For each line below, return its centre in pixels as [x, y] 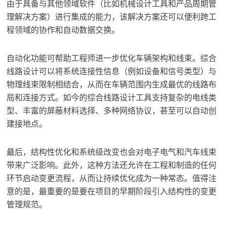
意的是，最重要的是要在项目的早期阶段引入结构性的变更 [112, 191]
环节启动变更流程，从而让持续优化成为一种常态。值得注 [112, 178]
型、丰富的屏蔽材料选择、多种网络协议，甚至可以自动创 [112, 110]
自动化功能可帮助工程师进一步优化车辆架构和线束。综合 [112, 58]
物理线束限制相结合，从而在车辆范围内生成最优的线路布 [112, 84]
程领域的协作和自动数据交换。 [63, 30]
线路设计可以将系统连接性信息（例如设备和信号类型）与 [112, 71]
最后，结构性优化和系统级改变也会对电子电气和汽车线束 [112, 152]
